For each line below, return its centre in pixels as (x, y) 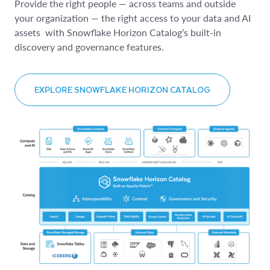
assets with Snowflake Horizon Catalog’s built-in (118, 32)
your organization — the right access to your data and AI (133, 17)
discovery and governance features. (89, 46)
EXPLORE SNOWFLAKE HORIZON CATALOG (122, 89)
